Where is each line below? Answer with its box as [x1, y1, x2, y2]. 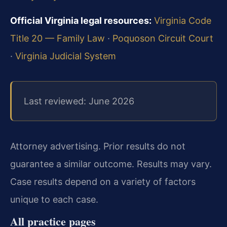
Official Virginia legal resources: [10, 15, 152, 26]
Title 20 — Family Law [10, 33, 105, 44]
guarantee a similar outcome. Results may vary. [10, 159, 212, 170]
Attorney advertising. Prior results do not [10, 141, 185, 152]
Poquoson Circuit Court [112, 33, 213, 44]
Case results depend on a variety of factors [10, 176, 196, 187]
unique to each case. [10, 194, 98, 205]
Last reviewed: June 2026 [24, 96, 134, 107]
